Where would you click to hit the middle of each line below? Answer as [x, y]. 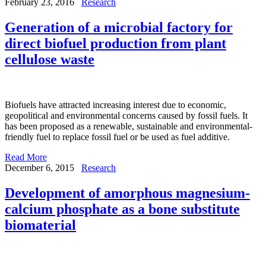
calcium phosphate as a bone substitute [122, 209]
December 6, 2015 [39, 168]
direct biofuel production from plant [115, 44]
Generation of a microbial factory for [119, 28]
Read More [26, 157]
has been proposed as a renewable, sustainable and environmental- [129, 126]
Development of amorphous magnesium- [127, 193]
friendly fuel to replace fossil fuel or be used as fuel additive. [117, 137]
